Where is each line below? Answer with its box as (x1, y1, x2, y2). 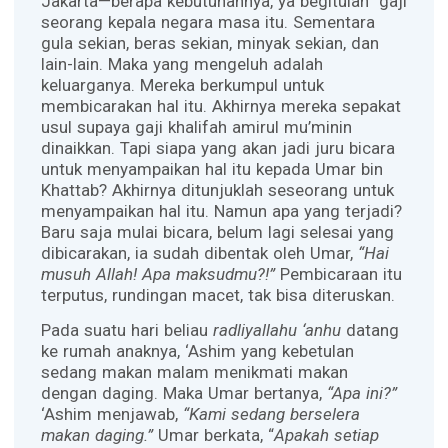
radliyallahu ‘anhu (212, 320, 341, 341)
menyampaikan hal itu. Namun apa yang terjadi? (40, 200, 402, 221)
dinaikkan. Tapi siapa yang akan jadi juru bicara (40, 137, 395, 158)
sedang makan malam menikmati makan (40, 362, 348, 383)
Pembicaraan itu (274, 263, 402, 284)
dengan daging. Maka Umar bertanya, (40, 383, 327, 404)
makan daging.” (40, 425, 153, 446)
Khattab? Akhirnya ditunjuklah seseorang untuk (40, 179, 394, 200)
